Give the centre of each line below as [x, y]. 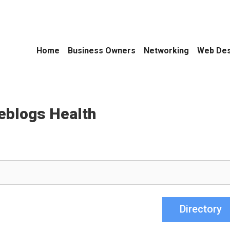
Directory [201, 209]
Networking [166, 51]
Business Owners [102, 51]
